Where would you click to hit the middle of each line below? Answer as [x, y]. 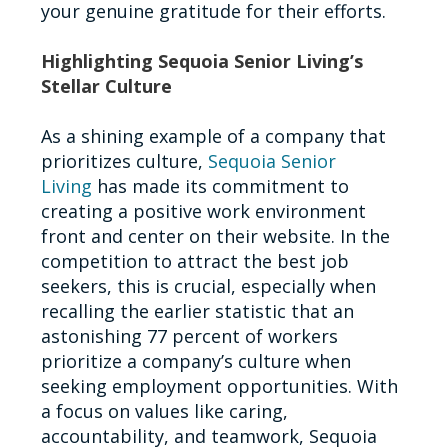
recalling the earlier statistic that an [197, 310]
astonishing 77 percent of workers [189, 335]
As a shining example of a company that [213, 135]
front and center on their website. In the [215, 235]
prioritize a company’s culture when [195, 360]
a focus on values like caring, [164, 410]
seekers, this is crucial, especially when [208, 285]
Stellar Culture [106, 85]
